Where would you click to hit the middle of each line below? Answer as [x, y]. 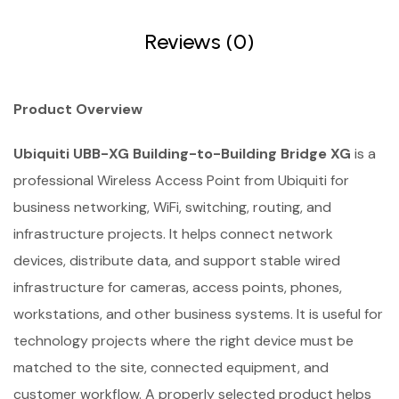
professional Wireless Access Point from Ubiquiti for [181, 180]
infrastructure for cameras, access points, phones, [178, 287]
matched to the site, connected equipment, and [171, 367]
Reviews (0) [199, 41]
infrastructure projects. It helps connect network [173, 234]
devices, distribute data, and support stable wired [177, 261]
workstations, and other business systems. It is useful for [198, 314]
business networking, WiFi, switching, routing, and [172, 207]
